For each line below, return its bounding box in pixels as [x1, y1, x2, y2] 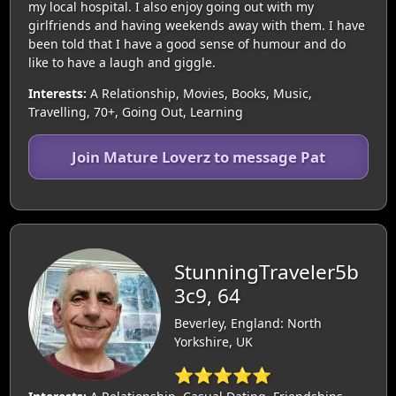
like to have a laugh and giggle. [27, 54, 216, 71]
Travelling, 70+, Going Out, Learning [27, 103, 243, 120]
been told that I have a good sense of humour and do [27, 35, 346, 52]
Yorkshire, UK [173, 333, 253, 350]
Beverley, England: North [173, 315, 322, 331]
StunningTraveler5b [173, 258, 359, 286]
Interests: [27, 85, 87, 102]
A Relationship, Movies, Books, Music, [86, 85, 312, 102]
